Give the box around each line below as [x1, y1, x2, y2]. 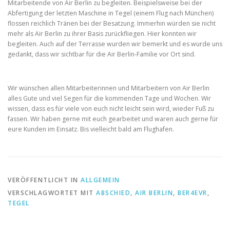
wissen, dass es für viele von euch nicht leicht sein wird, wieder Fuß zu [8, 104, 214, 113]
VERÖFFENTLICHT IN [8, 175, 81, 184]
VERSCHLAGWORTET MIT [8, 188, 96, 197]
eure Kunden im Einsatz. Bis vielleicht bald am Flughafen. [8, 124, 174, 133]
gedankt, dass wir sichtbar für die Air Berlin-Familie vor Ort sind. [8, 49, 196, 59]
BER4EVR [178, 188, 207, 197]
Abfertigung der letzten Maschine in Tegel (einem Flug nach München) [8, 8, 214, 17]
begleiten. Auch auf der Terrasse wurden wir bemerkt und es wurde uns [8, 39, 222, 48]
